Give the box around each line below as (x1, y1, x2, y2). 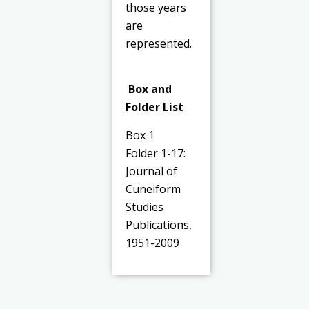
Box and (126, 81, 172, 97)
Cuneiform (126, 181, 181, 197)
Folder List (126, 99, 184, 115)
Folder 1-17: (126, 145, 186, 161)
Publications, (126, 217, 192, 232)
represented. (126, 35, 192, 51)
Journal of (126, 163, 178, 179)
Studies (126, 199, 164, 215)
